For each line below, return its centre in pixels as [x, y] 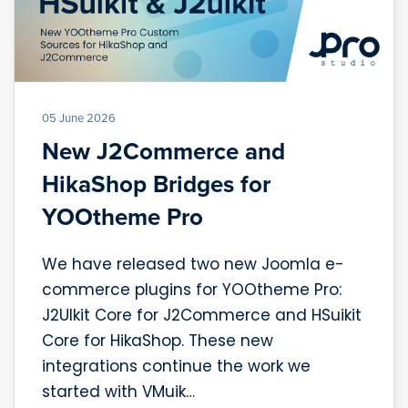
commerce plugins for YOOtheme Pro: [192, 290]
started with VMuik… [118, 392]
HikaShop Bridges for [156, 184]
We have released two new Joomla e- [193, 265]
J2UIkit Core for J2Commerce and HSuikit [202, 316]
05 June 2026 [79, 118]
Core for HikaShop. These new [158, 341]
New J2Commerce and [163, 152]
